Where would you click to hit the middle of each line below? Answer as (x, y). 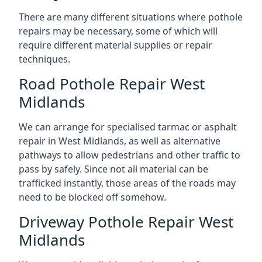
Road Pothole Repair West (112, 84)
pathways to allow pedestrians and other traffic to (130, 155)
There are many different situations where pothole (131, 17)
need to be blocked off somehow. (92, 197)
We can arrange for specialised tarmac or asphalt (128, 127)
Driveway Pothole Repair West (126, 222)
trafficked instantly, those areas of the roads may (127, 183)
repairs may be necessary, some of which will (118, 31)
